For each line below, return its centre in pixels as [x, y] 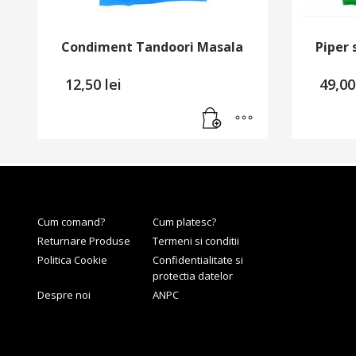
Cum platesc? [184, 221]
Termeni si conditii [196, 240]
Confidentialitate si [198, 259]
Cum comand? [71, 221]
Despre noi [64, 294]
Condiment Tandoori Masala [152, 46]
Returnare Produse [84, 240]
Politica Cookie [72, 259]
